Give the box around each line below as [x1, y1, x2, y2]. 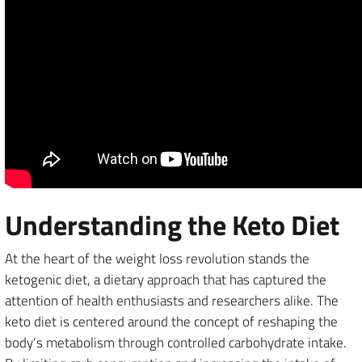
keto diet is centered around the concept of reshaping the [5, 311, 338, 332]
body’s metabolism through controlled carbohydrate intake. [5, 332, 347, 353]
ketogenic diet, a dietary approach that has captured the [5, 269, 326, 290]
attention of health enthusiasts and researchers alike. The [5, 290, 339, 311]
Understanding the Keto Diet [5, 204, 339, 246]
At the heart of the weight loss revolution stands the [5, 248, 309, 269]
